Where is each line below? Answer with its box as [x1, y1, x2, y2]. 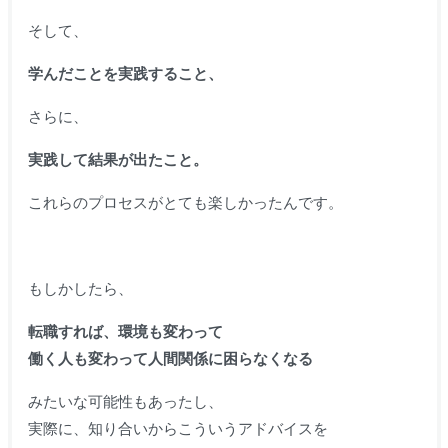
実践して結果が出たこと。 [27, 150, 208, 168]
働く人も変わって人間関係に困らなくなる [27, 349, 313, 367]
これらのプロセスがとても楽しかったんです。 [27, 193, 343, 211]
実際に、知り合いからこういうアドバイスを [27, 419, 328, 437]
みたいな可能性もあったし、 [27, 392, 223, 410]
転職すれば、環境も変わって [27, 322, 223, 340]
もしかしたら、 [27, 279, 133, 297]
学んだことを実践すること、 [27, 64, 223, 82]
